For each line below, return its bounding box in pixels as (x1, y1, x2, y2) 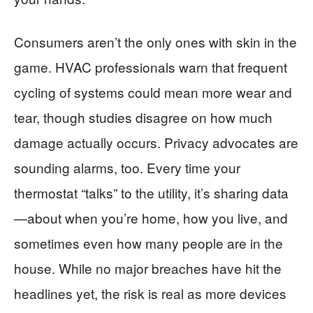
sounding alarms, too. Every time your (14, 158, 240, 177)
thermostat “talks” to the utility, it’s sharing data (14, 183, 289, 202)
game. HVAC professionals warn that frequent (14, 57, 287, 76)
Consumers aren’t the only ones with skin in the (14, 32, 297, 51)
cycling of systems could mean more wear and (14, 82, 292, 101)
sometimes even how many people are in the (14, 233, 283, 252)
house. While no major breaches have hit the (14, 259, 282, 277)
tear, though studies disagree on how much (14, 108, 272, 126)
